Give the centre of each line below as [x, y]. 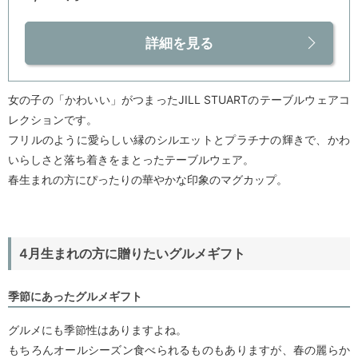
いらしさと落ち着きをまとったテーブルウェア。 [131, 160]
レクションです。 [53, 120]
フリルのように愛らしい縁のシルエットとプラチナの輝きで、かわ [179, 140]
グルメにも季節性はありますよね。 [97, 330]
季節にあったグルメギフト [75, 296]
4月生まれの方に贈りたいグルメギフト [132, 254]
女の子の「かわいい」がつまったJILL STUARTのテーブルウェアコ [179, 100]
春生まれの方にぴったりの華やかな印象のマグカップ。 [148, 180]
